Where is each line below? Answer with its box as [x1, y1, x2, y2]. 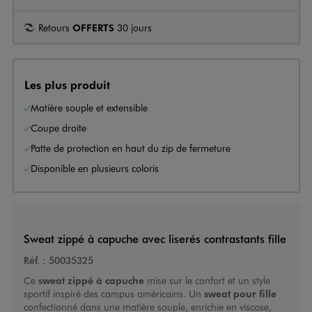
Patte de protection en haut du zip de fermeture [31, 141, 231, 155]
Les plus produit [24, 77, 110, 92]
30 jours [114, 20, 152, 34]
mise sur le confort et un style [143, 274, 270, 288]
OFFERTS [72, 20, 114, 33]
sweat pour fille [203, 287, 276, 300]
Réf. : [23, 253, 46, 267]
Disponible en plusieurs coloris [31, 161, 159, 175]
